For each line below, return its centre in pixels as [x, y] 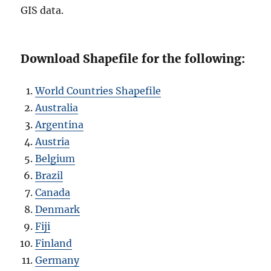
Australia [57, 107]
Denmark [58, 209]
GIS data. [42, 10]
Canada [53, 192]
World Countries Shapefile [98, 90]
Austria [53, 141]
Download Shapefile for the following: [133, 58]
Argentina [60, 124]
